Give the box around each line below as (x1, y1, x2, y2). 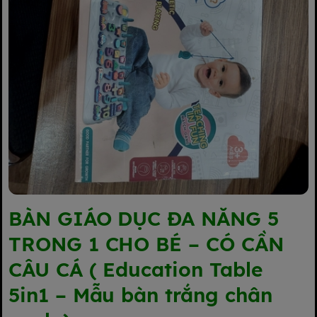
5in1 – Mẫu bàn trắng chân (8, 282, 272, 308)
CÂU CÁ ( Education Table (8, 257, 263, 282)
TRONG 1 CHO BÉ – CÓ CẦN (8, 231, 284, 257)
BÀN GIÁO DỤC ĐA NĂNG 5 (8, 206, 279, 231)
